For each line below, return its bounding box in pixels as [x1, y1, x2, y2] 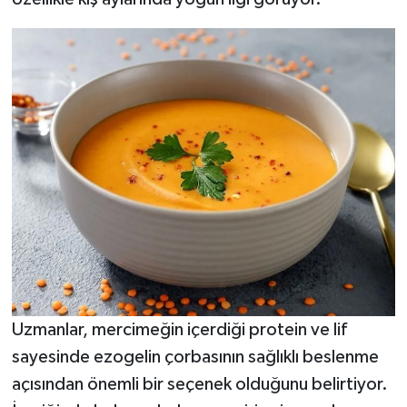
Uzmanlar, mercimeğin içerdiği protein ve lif [11, 321, 347, 339]
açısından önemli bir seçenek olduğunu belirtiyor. [11, 375, 388, 393]
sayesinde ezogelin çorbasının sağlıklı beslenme [11, 348, 379, 366]
